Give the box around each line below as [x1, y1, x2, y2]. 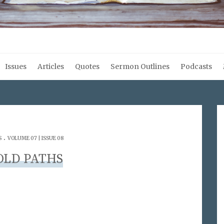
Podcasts [180, 62, 212, 71]
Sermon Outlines [110, 62, 169, 71]
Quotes [75, 62, 99, 71]
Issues [5, 62, 26, 71]
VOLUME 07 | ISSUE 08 [7, 135, 63, 141]
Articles [37, 62, 64, 71]
